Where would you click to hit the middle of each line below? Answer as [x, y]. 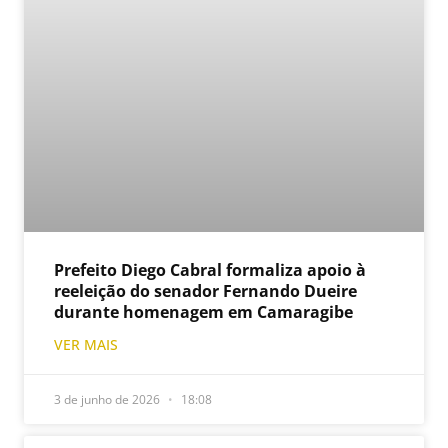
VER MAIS [86, 344]
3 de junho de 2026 [108, 399]
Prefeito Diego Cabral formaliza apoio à [210, 269]
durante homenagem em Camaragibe [203, 311]
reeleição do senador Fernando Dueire [205, 290]
